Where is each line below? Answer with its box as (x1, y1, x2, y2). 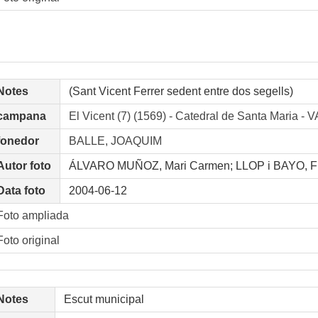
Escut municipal (64, 293, 144, 305)
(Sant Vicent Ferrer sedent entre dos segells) (69, 85, 293, 97)
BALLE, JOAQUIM (69, 135, 162, 147)
